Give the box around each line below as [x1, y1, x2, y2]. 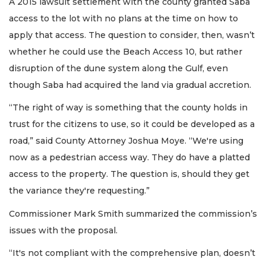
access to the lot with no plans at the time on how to [9, 12, 238, 24]
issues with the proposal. [9, 224, 118, 236]
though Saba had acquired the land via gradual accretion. [9, 79, 251, 90]
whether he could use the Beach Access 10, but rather [9, 46, 242, 57]
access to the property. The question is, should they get [9, 169, 249, 180]
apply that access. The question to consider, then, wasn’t [9, 29, 255, 40]
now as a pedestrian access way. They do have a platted [9, 152, 250, 163]
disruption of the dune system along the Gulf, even [9, 62, 228, 74]
